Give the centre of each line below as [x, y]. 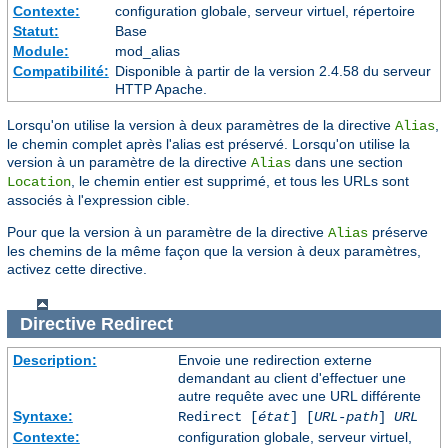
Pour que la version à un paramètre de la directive [167, 231]
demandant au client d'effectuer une [291, 378]
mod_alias [147, 50]
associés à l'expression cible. [98, 199]
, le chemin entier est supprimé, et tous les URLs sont [240, 180]
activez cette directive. [77, 268]
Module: [40, 50]
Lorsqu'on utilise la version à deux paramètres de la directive [201, 124]
